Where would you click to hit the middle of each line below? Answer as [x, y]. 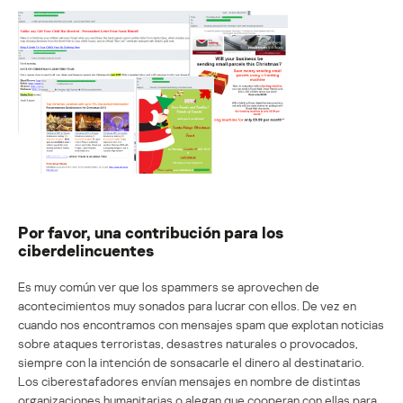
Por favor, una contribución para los [151, 232]
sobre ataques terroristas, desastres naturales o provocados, [188, 343]
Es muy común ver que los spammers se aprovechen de [169, 286]
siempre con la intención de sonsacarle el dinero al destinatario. [191, 362]
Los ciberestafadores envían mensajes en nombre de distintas [189, 381]
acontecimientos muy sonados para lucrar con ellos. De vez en [187, 305]
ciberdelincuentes [86, 250]
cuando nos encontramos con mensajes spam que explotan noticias [201, 324]
